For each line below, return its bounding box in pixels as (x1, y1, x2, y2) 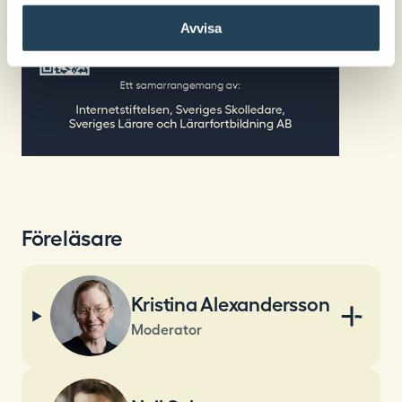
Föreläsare (22, 224, 123, 250)
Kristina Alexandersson (130, 292, 330, 316)
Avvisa (180, 20, 222, 36)
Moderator (130, 320, 202, 337)
